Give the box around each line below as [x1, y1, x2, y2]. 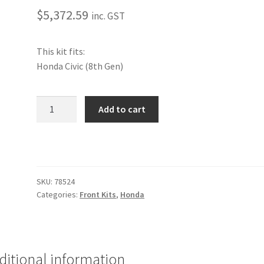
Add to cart [98, 103, 146, 115]
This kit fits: [37, 45, 85, 57]
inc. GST [91, 9, 126, 22]
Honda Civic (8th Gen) [37, 60, 124, 72]
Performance [36, 97, 90, 109]
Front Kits [80, 189, 117, 200]
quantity [36, 156, 71, 168]
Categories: [37, 189, 80, 200]
